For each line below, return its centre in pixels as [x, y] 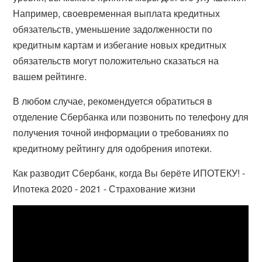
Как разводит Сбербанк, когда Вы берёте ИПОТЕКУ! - [129, 173]
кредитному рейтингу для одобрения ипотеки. [113, 148]
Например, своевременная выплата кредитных [117, 13]
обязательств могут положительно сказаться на [116, 61]
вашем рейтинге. [50, 76]
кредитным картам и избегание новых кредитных [120, 45]
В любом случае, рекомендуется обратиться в [113, 101]
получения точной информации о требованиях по [121, 132]
